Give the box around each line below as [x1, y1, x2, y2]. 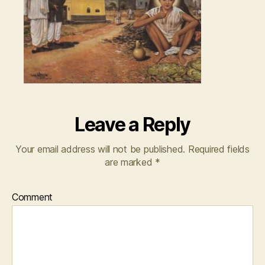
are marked [105, 156, 156, 168]
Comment [12, 190, 53, 203]
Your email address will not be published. [15, 143, 186, 155]
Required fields [185, 143, 250, 155]
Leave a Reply [75, 112, 190, 136]
